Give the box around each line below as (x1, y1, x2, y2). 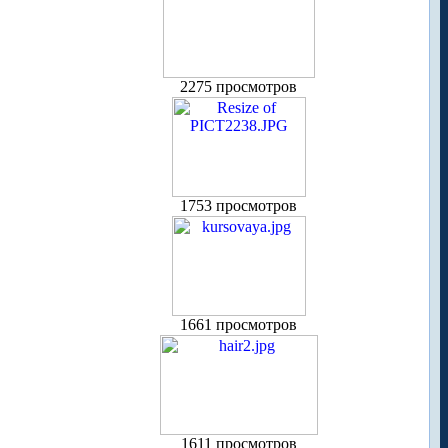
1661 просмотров (180, 316, 297, 334)
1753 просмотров (180, 197, 297, 215)
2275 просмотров (180, 78, 297, 96)
